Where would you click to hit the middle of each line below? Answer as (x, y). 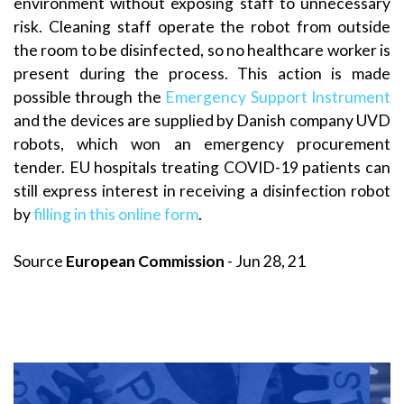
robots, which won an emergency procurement (202, 143)
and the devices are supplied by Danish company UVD (202, 120)
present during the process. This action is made (202, 73)
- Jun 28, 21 (265, 262)
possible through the (90, 96)
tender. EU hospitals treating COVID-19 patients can (202, 167)
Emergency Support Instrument (278, 96)
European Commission (145, 262)
